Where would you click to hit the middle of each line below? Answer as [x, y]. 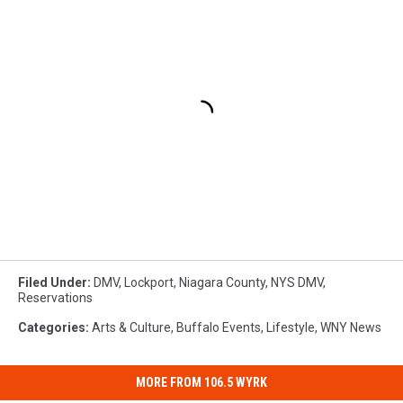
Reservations [55, 298]
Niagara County [222, 283]
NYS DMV [297, 283]
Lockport [149, 283]
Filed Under [53, 283]
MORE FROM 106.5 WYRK [201, 383]
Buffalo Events [219, 328]
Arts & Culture [131, 328]
